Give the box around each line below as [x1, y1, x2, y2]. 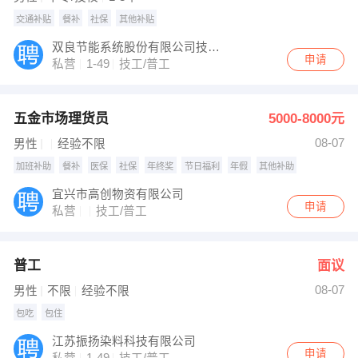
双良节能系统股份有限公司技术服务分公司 [208, 41, 221, 54]
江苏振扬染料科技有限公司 [52, 335, 197, 348]
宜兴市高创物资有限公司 [52, 188, 185, 201]
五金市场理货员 [13, 111, 109, 127]
